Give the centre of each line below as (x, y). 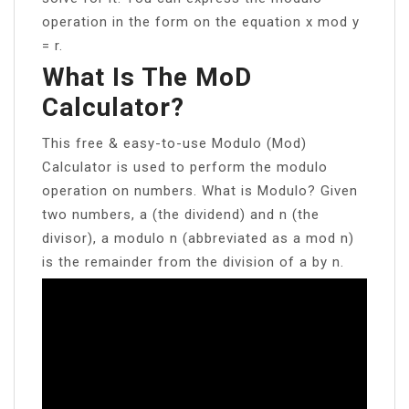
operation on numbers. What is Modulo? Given (200, 190)
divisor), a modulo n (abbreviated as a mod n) (198, 238)
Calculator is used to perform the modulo (185, 167)
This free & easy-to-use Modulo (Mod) (174, 143)
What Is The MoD (147, 77)
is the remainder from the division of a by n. (193, 262)
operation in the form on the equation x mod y (201, 21)
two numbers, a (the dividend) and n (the (181, 214)
